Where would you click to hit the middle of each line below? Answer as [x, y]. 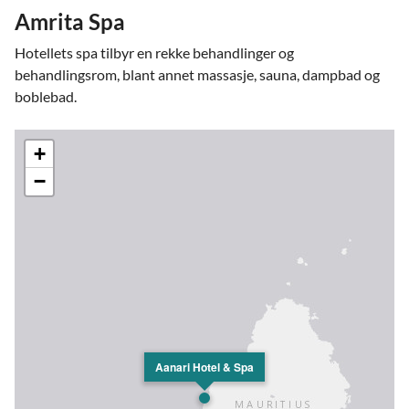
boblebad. [47, 96]
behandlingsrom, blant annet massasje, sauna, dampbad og [197, 74]
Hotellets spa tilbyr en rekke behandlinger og [154, 52]
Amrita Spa [70, 21]
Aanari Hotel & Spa [204, 367]
